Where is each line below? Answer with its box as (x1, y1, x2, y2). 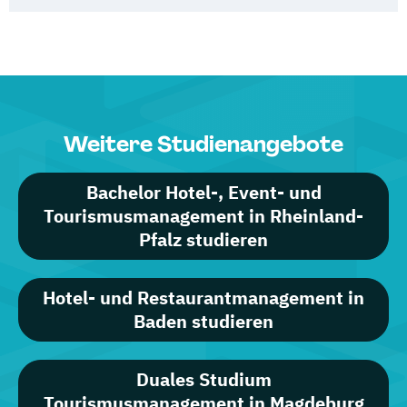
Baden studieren (134, 309, 273, 333)
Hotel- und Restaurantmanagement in (43, 285, 364, 310)
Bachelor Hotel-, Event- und (85, 180, 322, 204)
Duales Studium (135, 367, 272, 392)
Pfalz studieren (139, 227, 268, 252)
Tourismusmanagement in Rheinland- (44, 203, 363, 228)
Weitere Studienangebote (64, 130, 343, 158)
